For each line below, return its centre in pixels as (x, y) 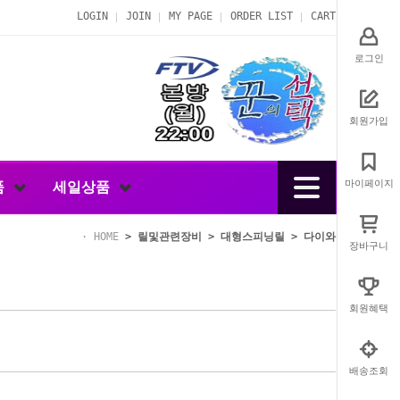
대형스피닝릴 (253, 237)
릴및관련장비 (170, 237)
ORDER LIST (262, 16)
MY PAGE (191, 16)
